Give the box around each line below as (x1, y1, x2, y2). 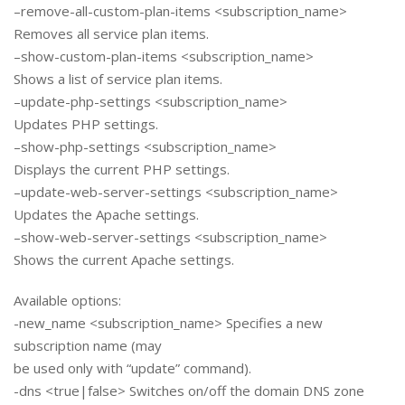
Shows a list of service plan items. (14, 70, 222, 89)
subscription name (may (14, 336, 162, 355)
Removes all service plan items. (14, 24, 209, 43)
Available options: (14, 291, 121, 310)
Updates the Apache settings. (14, 205, 199, 224)
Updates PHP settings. (14, 115, 158, 134)
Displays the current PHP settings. (14, 160, 230, 179)
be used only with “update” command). (14, 359, 251, 378)
